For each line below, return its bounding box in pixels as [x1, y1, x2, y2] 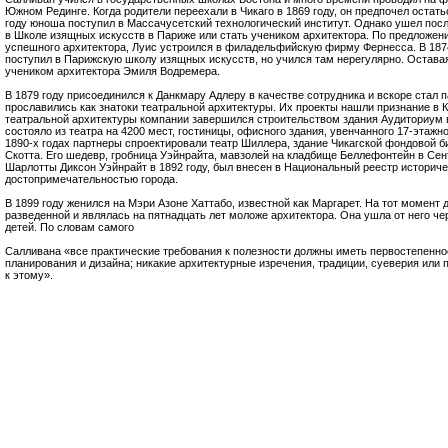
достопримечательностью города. [5, 172, 178, 185]
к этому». [5, 268, 53, 281]
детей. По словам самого [5, 220, 134, 233]
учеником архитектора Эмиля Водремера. [5, 64, 220, 77]
